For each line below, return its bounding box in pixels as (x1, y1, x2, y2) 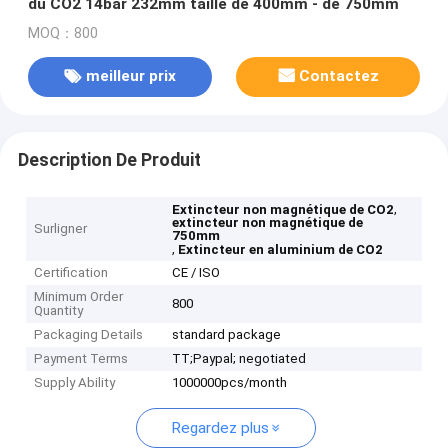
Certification (34, 265, 109, 281)
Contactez (299, 67, 380, 86)
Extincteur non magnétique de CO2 (172, 202, 395, 218)
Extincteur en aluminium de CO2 (178, 242, 384, 258)
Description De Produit (17, 149, 201, 170)
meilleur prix (85, 67, 176, 86)
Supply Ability (34, 375, 116, 391)
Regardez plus (170, 419, 269, 438)
